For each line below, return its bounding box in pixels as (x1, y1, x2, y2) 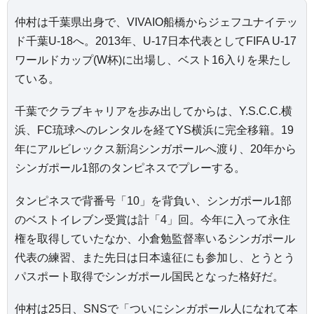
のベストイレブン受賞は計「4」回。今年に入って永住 (15, 213, 290, 226)
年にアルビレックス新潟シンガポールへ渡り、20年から (15, 143, 296, 156)
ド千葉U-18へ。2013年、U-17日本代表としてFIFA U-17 (15, 35, 296, 48)
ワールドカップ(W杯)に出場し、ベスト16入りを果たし (15, 54, 292, 67)
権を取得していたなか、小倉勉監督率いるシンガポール (15, 232, 295, 245)
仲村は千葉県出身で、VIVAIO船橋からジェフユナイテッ (15, 16, 298, 29)
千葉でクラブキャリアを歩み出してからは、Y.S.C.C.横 (15, 105, 292, 118)
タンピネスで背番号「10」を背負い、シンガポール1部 (15, 194, 292, 207)
